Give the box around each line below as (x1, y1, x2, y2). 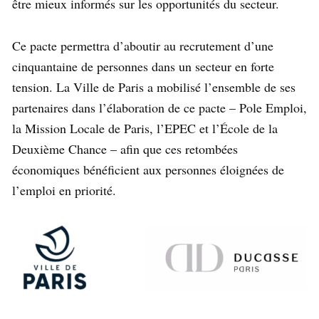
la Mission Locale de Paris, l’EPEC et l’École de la (12, 120, 278, 137)
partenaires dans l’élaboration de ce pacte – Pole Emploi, (12, 99, 307, 117)
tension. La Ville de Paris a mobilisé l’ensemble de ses (12, 78, 296, 96)
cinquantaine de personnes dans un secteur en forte (12, 58, 274, 75)
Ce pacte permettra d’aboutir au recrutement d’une (12, 37, 273, 55)
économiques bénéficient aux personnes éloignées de (12, 161, 284, 179)
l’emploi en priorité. (12, 182, 116, 199)
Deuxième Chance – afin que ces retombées (12, 140, 238, 158)
